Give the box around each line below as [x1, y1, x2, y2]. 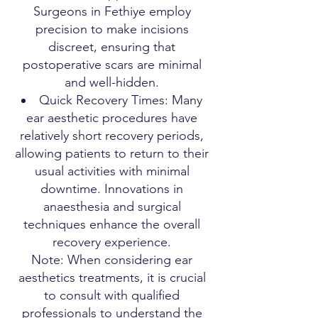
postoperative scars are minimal [22, 57, 202, 72]
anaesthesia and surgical [43, 199, 181, 214]
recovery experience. [53, 234, 171, 250]
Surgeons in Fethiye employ [33, 4, 191, 19]
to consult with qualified [44, 287, 180, 303]
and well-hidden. [65, 75, 159, 90]
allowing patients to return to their [15, 146, 209, 161]
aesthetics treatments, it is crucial [18, 270, 206, 285]
